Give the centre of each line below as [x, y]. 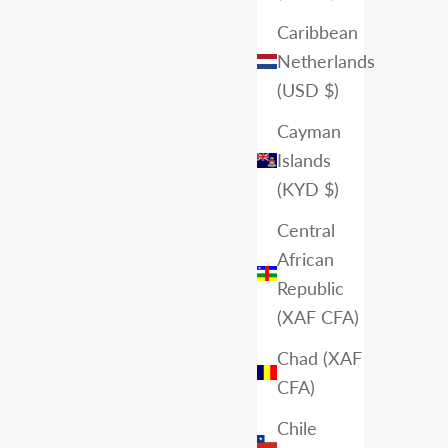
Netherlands [326, 60]
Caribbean [317, 31]
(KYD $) [308, 188]
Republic [310, 287]
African [305, 258]
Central [306, 229]
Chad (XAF [319, 357]
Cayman [309, 130]
